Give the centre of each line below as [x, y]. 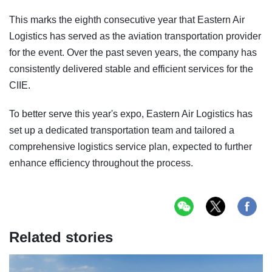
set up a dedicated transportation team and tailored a [122, 130]
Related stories [61, 237]
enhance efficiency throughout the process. [101, 163]
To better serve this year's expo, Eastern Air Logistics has [131, 114]
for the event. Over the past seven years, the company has [133, 52]
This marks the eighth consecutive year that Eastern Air [127, 19]
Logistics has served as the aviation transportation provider [135, 36]
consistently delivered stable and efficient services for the [131, 69]
